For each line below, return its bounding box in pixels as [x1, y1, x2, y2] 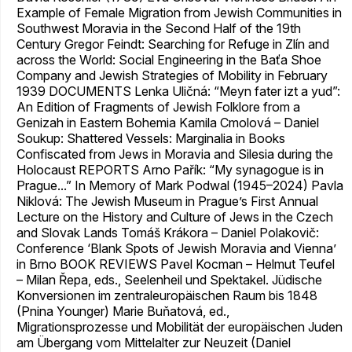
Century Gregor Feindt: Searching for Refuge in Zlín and [16, 36, 329, 53]
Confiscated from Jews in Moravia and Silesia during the [16, 146, 333, 163]
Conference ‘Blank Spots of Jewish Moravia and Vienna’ [16, 240, 336, 257]
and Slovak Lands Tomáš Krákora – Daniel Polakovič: [16, 225, 319, 241]
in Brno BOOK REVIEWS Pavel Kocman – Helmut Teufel [16, 256, 335, 273]
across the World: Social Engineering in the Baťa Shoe [16, 52, 321, 68]
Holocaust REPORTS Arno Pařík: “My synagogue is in [16, 162, 324, 178]
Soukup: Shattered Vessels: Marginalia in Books [16, 130, 285, 147]
